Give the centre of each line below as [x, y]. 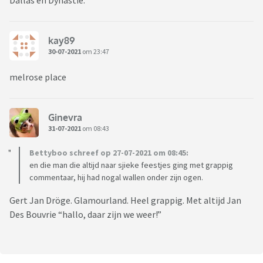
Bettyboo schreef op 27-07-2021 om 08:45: [109, 153]
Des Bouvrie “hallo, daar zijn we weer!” [85, 215]
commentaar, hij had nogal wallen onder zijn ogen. [116, 178]
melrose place [38, 77]
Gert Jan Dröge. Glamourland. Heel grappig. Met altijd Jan [125, 200]
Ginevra [65, 117]
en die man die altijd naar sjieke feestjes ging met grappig [131, 165]
